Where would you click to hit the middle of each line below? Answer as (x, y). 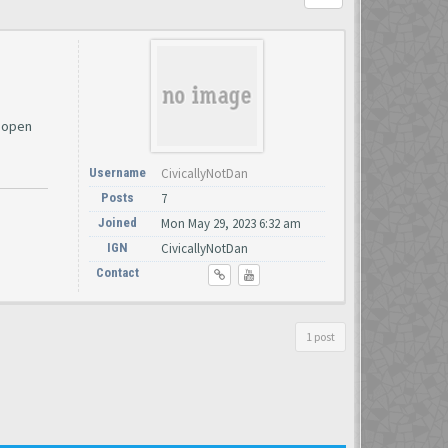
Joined (117, 222)
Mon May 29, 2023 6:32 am (231, 223)
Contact (117, 272)
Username (117, 172)
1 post (320, 336)
